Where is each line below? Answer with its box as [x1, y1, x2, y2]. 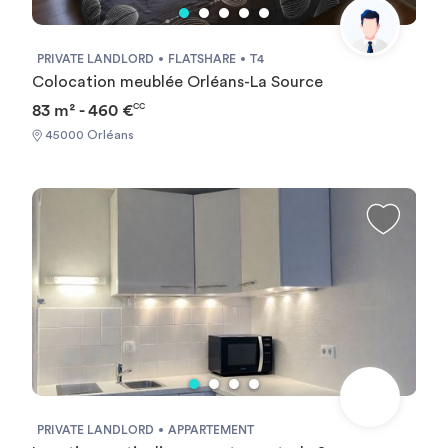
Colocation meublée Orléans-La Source [31, 74, 323, 90]
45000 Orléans [41, 128, 134, 141]
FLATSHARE [167, 53, 236, 65]
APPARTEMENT [167, 423, 254, 436]
